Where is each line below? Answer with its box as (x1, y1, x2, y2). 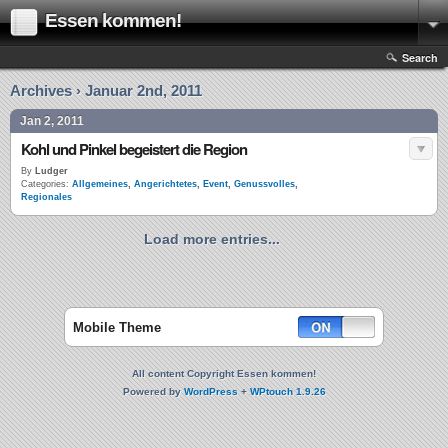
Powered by (122, 386, 184, 397)
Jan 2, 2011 (20, 114, 84, 128)
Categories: (21, 179, 69, 189)
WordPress (183, 386, 238, 397)
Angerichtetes (134, 179, 197, 189)
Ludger (32, 166, 68, 176)
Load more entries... (144, 231, 280, 247)
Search (402, 50, 438, 65)
